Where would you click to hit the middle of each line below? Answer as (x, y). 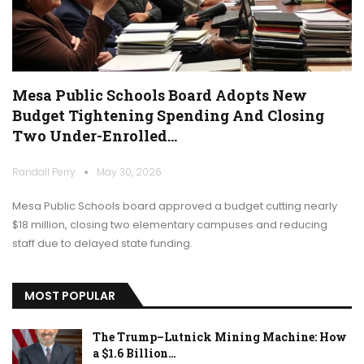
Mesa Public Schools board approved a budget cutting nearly (175, 206)
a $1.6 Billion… (134, 353)
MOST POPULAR (70, 296)
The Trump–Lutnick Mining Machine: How (220, 336)
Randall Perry (45, 172)
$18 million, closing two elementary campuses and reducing (170, 225)
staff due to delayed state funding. (102, 244)
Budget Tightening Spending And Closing (168, 116)
